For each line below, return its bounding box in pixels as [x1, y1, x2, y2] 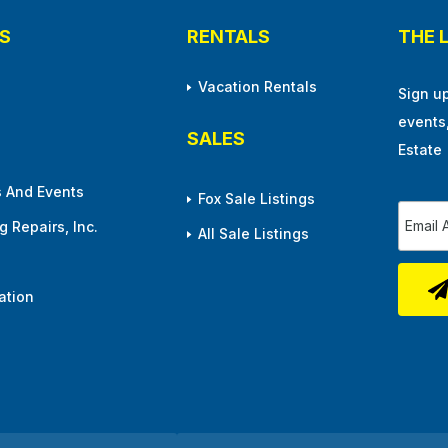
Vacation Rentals [198, 78, 317, 96]
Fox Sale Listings [198, 190, 315, 208]
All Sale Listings [198, 225, 309, 243]
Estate [397, 140, 442, 158]
